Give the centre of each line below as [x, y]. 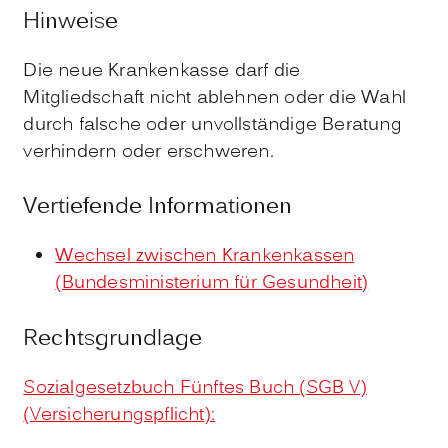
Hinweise [71, 22]
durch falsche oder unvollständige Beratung [212, 125]
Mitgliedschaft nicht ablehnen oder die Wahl [214, 98]
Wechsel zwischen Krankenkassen [205, 257]
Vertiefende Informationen [158, 208]
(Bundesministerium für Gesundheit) [212, 284]
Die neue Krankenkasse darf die [162, 71]
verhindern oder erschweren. [148, 152]
